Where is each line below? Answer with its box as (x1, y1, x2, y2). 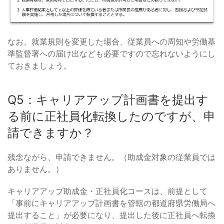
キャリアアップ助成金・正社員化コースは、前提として (7, 186, 207, 196)
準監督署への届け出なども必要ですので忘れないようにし (7, 48, 215, 59)
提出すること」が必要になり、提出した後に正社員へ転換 (7, 210, 215, 220)
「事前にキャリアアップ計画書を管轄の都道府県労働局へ (7, 198, 215, 208)
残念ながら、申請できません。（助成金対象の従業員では (7, 152, 215, 162)
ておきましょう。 (7, 60, 71, 71)
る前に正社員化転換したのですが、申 (7, 109, 215, 124)
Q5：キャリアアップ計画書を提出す (7, 92, 208, 107)
